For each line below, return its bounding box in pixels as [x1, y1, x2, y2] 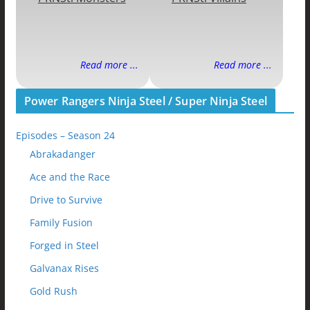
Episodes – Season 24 [15, 129, 115, 143]
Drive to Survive [29, 193, 102, 207]
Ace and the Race [29, 170, 110, 184]
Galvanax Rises [29, 262, 99, 275]
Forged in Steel [29, 239, 99, 253]
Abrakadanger [29, 147, 95, 161]
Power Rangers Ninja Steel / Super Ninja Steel [24, 93, 267, 109]
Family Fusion [29, 216, 93, 230]
